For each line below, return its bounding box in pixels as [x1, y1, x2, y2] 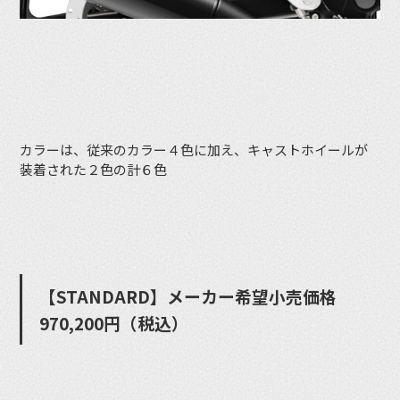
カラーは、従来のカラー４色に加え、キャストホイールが [20, 140, 369, 160]
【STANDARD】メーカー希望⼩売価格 [39, 283, 337, 308]
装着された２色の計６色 [20, 160, 168, 179]
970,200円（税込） [39, 310, 189, 335]
